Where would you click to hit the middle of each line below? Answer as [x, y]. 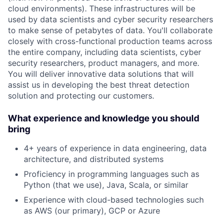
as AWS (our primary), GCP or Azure [92, 210]
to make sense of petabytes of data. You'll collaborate [110, 30]
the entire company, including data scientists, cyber [105, 52]
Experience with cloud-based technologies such [114, 199]
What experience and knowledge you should [104, 118]
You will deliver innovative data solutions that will [101, 74]
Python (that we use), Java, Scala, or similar [106, 185]
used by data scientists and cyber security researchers [111, 19]
